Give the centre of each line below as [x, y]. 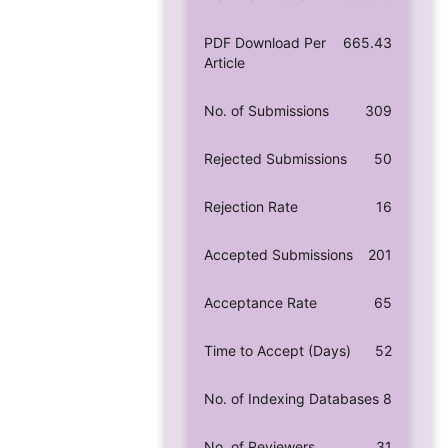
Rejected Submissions [275, 158]
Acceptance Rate [260, 302]
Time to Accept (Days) [277, 350]
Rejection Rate [251, 206]
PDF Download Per [265, 42]
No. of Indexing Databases [291, 398]
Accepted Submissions [278, 254]
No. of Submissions [266, 110]
